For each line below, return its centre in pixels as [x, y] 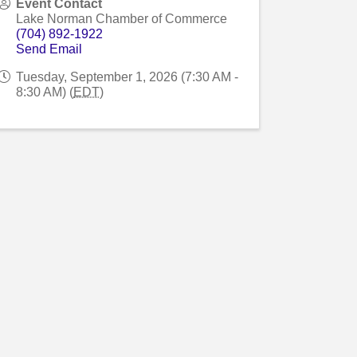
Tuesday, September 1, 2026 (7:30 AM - [127, 76]
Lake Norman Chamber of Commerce [122, 18]
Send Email [49, 49]
